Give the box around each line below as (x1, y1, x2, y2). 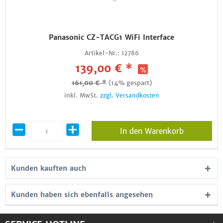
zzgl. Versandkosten (100, 92, 159, 99)
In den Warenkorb (119, 126, 184, 136)
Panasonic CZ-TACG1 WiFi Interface (49, 33, 174, 42)
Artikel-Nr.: (84, 49, 119, 57)
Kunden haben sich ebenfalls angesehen (11, 190, 153, 199)
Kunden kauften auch (11, 164, 86, 173)
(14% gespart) (108, 79, 152, 87)
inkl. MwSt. (64, 92, 100, 99)
